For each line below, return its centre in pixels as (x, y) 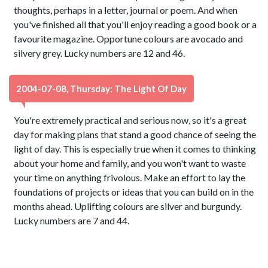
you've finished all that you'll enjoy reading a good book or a (135, 24)
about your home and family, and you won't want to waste (130, 163)
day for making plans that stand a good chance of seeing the (135, 134)
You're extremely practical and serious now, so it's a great (130, 120)
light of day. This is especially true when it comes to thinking (135, 149)
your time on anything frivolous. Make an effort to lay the (130, 177)
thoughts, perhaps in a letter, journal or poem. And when (126, 10)
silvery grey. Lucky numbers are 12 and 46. (100, 53)
